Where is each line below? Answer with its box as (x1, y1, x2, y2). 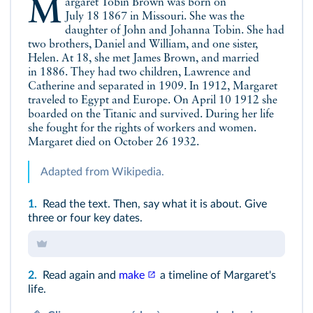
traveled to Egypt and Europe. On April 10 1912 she (28, 95, 277, 107)
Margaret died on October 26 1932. (28, 137, 199, 149)
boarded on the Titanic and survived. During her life (28, 109, 274, 121)
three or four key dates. (28, 212, 143, 224)
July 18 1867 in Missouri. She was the (64, 11, 245, 23)
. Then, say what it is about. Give (108, 198, 267, 210)
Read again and (40, 270, 119, 282)
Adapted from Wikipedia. (41, 166, 164, 178)
